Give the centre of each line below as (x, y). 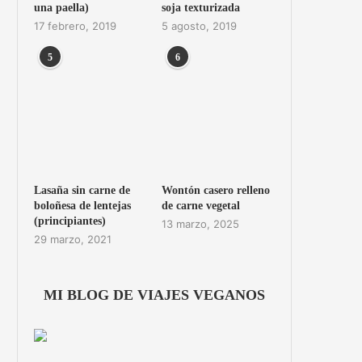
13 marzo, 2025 (200, 223)
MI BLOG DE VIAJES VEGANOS (154, 295)
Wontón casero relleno (215, 190)
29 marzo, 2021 (72, 239)
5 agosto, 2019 (199, 25)
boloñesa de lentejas (82, 205)
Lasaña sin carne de (82, 190)
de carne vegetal (200, 205)
